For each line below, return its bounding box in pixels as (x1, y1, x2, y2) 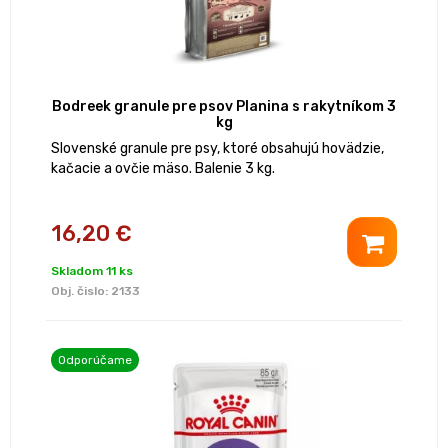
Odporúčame (58, 353, 132, 368)
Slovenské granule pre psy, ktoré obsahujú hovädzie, (51, 140, 384, 158)
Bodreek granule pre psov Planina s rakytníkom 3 (52, 98, 396, 116)
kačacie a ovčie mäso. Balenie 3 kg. (51, 160, 275, 178)
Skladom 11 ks (51, 264, 133, 279)
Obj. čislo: (51, 284, 111, 299)
